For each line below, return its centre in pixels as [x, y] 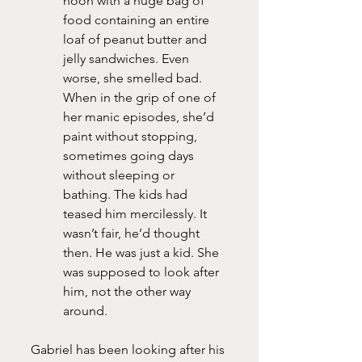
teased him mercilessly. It [137, 213]
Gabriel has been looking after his [129, 349]
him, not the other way [128, 291]
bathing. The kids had [127, 194]
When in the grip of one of [141, 97]
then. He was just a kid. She [143, 252]
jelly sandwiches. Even [128, 58]
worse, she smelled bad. [134, 78]
